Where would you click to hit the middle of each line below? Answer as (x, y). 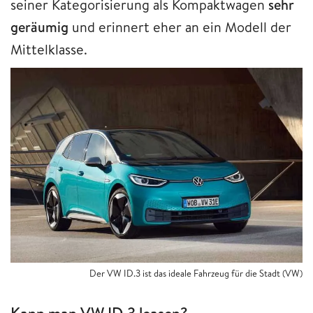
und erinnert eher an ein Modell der (182, 27)
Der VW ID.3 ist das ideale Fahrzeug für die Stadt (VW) (196, 274)
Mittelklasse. (49, 50)
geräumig (41, 27)
